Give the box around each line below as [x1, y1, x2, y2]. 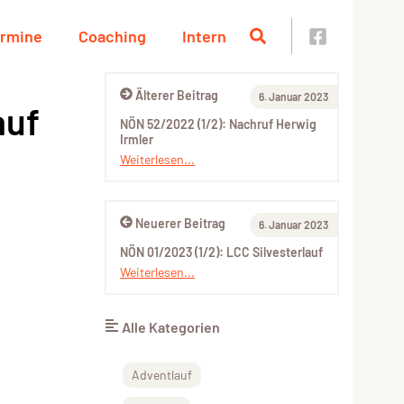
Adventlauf [132, 367, 192, 382]
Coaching [78, 26, 146, 46]
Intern [182, 26, 226, 46]
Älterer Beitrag [135, 87, 218, 103]
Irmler [120, 132, 153, 147]
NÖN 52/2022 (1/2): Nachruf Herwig [120, 116, 317, 132]
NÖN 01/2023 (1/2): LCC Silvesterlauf [120, 244, 323, 260]
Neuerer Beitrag [135, 216, 225, 231]
